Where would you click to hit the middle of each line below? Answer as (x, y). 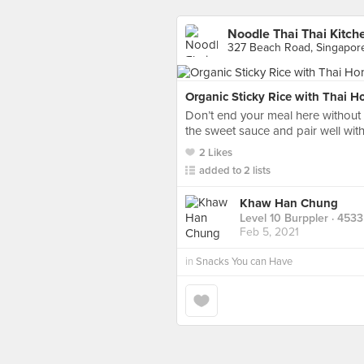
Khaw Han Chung (289, 204)
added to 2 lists (235, 171)
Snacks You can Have (244, 262)
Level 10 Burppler (284, 219)
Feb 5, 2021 (269, 232)
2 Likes (216, 153)
